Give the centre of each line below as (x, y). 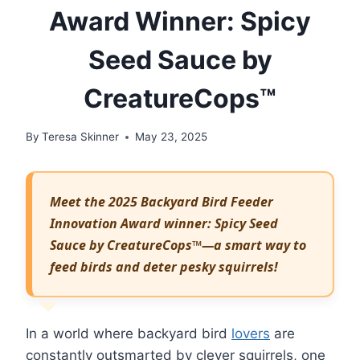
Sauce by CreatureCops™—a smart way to (178, 245)
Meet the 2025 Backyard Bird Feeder (162, 201)
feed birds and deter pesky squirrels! (164, 266)
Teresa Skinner (81, 137)
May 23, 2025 (172, 137)
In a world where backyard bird (129, 333)
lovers (251, 333)
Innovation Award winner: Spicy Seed (164, 223)
